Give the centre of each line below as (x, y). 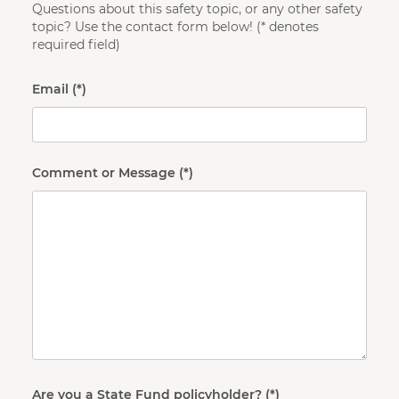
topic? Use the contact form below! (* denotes (175, 26)
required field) (76, 44)
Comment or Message (104, 172)
